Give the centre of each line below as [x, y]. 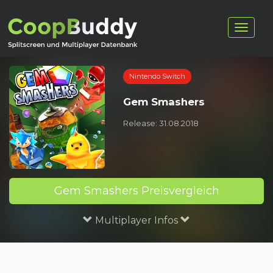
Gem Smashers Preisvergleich [136, 191]
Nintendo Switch [157, 76]
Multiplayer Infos [136, 221]
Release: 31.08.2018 [161, 123]
